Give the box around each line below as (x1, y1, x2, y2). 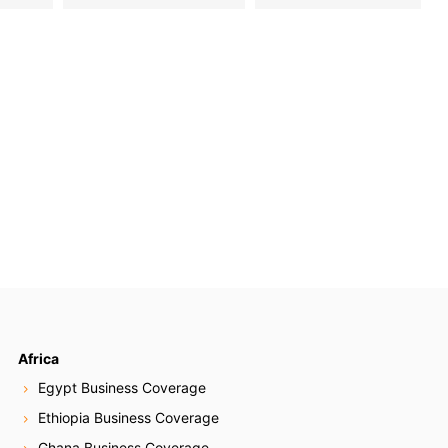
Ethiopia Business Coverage (38, 409, 220, 427)
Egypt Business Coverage (38, 379, 207, 397)
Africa (18, 349, 60, 367)
